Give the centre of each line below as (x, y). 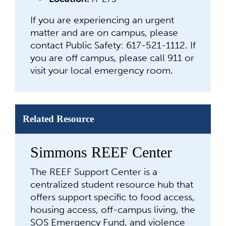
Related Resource (58, 119)
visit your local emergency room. (102, 70)
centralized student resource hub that (112, 184)
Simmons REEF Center (101, 152)
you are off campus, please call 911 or (112, 58)
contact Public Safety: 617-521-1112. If (113, 45)
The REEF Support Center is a (94, 172)
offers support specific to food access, (112, 197)
